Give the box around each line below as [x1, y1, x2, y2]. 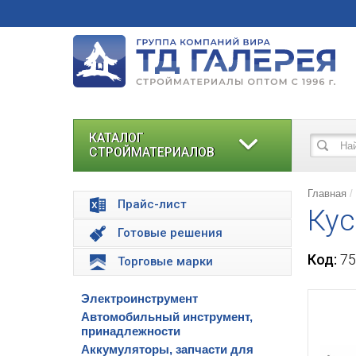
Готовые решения [118, 226, 222, 240]
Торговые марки [118, 254, 213, 269]
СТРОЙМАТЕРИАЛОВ [89, 145, 215, 160]
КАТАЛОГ [89, 130, 144, 145]
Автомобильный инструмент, [81, 310, 253, 323]
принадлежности [81, 324, 180, 338]
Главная [308, 188, 346, 199]
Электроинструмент [81, 292, 198, 305]
